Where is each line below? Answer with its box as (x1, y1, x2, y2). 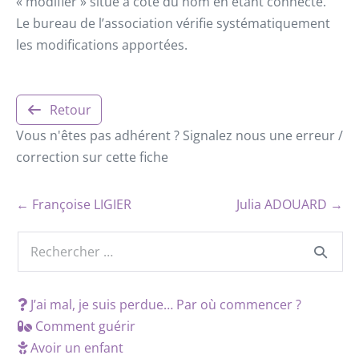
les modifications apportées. (16, 35, 188, 54)
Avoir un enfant (27, 338, 123, 357)
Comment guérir (32, 317, 135, 335)
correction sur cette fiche (16, 147, 168, 166)
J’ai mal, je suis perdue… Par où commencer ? (27, 295, 301, 313)
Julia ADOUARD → (236, 195, 343, 213)
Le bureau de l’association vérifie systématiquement (16, 14, 330, 32)
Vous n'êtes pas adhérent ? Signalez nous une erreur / (16, 126, 343, 144)
